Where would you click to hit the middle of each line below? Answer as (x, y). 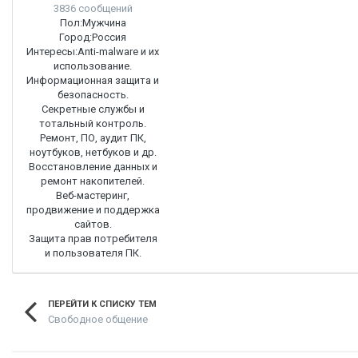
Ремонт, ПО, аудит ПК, (93, 138)
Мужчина (104, 23)
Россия (109, 37)
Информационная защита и (93, 80)
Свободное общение (98, 319)
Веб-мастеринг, (93, 195)
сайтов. (93, 224)
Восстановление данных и (93, 167)
